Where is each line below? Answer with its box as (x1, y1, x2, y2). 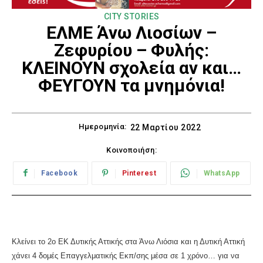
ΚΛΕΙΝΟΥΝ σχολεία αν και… (22, 57, 241, 78)
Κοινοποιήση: (106, 146, 157, 155)
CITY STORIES (103, 11, 160, 21)
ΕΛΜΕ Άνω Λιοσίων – (46, 22, 217, 43)
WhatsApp (203, 169, 240, 178)
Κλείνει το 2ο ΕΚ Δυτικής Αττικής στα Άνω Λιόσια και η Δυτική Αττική (12, 237, 245, 247)
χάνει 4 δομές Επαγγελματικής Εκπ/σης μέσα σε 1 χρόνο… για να (12, 251, 240, 261)
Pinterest (122, 169, 156, 178)
